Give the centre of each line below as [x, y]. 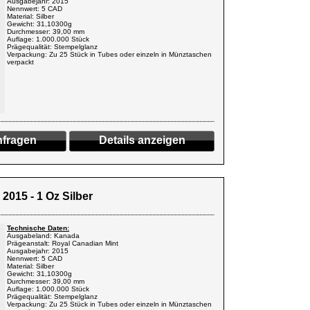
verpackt [20, 62]
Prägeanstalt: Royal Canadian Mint [63, 243]
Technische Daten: [38, 228]
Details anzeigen [142, 140]
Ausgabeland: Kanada [43, 236]
